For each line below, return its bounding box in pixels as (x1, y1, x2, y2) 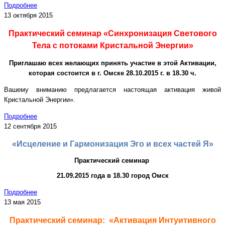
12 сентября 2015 (4, 122, 57, 130)
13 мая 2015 (4, 198, 41, 206)
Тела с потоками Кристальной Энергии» (32, 41, 193, 50)
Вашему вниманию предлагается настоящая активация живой (4, 85, 221, 93)
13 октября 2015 (4, 12, 53, 20)
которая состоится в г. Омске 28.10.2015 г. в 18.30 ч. (29, 69, 196, 77)
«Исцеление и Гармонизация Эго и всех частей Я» (12, 140, 213, 149)
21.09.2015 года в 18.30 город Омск (56, 172, 169, 180)
